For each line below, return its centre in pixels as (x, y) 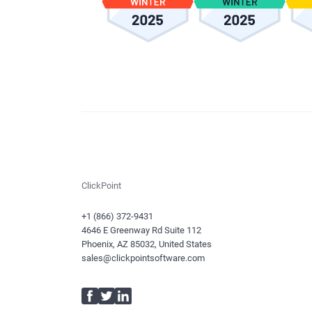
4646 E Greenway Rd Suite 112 (141, 230)
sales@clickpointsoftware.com (143, 258)
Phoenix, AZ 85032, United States (147, 244)
